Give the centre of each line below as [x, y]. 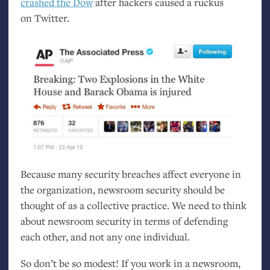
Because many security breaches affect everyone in [130, 174]
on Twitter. [45, 17]
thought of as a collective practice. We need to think [133, 206]
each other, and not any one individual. [105, 237]
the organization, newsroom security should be [122, 190]
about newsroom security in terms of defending [124, 221]
